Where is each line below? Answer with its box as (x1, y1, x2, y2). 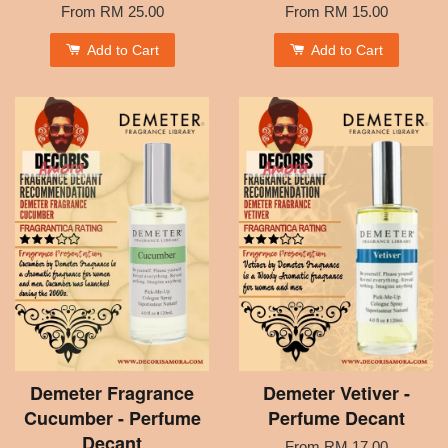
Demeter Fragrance (30, 379, 194, 406)
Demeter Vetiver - (262, 379, 410, 406)
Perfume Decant (267, 404, 405, 431)
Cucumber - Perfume (23, 404, 201, 431)
